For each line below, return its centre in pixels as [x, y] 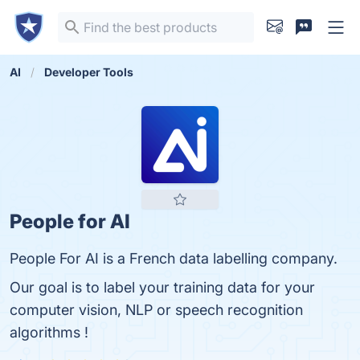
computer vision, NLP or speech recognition [156, 310]
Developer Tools [89, 72]
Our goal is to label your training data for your [162, 287]
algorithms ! [49, 332]
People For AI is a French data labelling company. [174, 258]
